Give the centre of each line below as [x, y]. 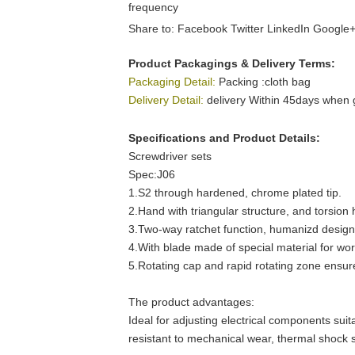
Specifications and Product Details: [224, 137]
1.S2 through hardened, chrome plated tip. [235, 192]
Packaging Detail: [172, 81]
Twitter [247, 28]
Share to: [153, 28]
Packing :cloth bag [265, 81]
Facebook [202, 28]
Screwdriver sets [170, 156]
